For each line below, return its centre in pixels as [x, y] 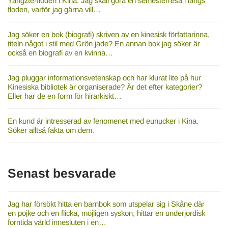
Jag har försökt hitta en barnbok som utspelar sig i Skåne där [106, 204]
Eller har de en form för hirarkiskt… [64, 96]
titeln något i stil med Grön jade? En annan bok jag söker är [104, 43]
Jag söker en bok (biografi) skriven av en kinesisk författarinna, [108, 34]
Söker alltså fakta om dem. [51, 130]
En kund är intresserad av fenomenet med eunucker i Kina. [103, 121]
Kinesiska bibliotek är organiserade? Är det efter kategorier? [105, 87]
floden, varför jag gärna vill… [54, 9]
